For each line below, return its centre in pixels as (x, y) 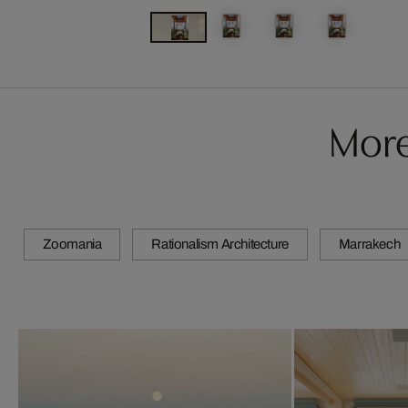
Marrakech (369, 245)
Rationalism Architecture (220, 245)
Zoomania (72, 245)
